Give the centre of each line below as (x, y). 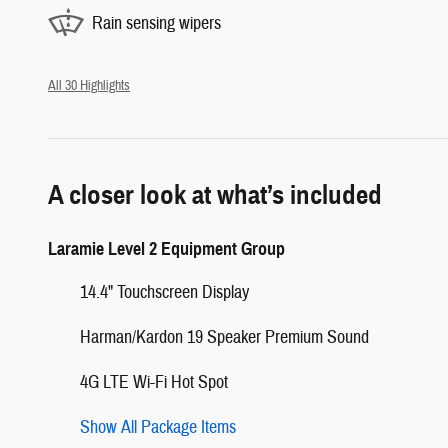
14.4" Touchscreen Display (164, 292)
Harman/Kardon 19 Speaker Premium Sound (224, 337)
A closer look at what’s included (215, 194)
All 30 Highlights (89, 85)
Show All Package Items (158, 427)
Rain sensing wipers (156, 23)
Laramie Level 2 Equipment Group (166, 248)
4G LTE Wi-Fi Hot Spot (154, 382)
